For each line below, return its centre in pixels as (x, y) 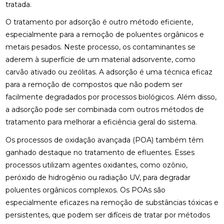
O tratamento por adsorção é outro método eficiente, (99, 22)
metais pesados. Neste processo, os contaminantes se (100, 47)
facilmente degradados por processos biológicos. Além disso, (111, 97)
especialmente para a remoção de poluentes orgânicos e (104, 35)
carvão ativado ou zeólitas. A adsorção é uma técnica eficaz (109, 72)
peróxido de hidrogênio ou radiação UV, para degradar (98, 177)
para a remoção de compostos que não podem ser (94, 85)
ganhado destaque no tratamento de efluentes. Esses (100, 152)
